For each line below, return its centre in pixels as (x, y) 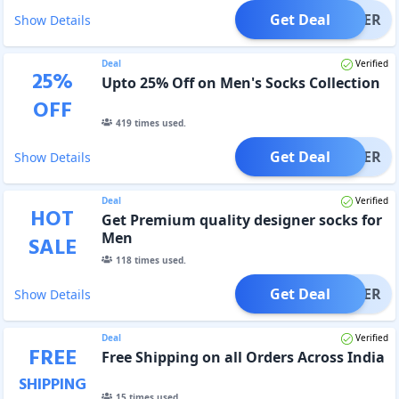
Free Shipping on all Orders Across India (243, 357)
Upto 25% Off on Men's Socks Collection (240, 82)
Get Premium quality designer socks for (241, 220)
